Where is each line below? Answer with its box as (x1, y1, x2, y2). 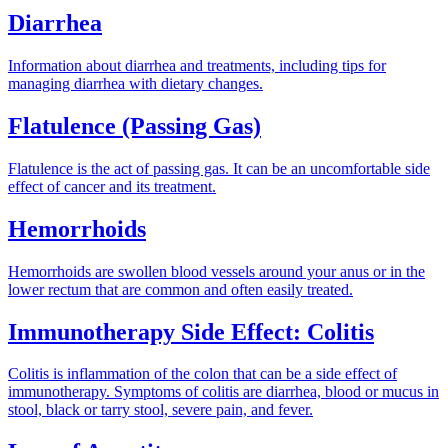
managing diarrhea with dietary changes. (8, 74, 263, 92)
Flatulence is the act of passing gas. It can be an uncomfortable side (8, 159, 430, 177)
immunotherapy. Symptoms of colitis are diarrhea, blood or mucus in (8, 383, 439, 401)
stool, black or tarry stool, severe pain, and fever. (8, 401, 313, 419)
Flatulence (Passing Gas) (8, 112, 261, 139)
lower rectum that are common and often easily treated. (8, 280, 353, 298)
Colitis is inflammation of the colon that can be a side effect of (8, 365, 397, 383)
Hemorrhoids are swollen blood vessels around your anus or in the (8, 262, 425, 280)
